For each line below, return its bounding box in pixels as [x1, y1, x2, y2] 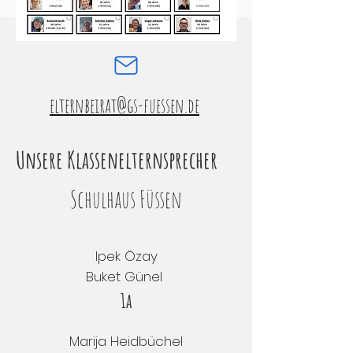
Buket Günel [86, 267, 166, 286]
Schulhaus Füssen [70, 184, 182, 214]
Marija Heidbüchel [69, 332, 183, 351]
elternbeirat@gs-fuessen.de [50, 93, 199, 117]
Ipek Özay [95, 247, 158, 266]
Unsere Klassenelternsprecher [16, 145, 217, 174]
